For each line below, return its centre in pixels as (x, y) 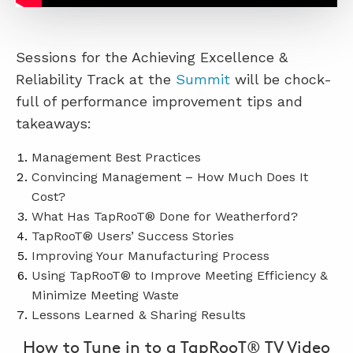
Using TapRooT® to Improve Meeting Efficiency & (180, 275)
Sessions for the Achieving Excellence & (152, 57)
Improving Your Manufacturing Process (150, 255)
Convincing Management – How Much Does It (170, 176)
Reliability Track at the (96, 79)
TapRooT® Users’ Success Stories (133, 236)
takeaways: (54, 123)
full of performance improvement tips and (159, 101)
